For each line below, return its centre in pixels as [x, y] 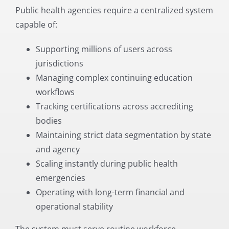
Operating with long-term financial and [110, 192]
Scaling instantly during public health [107, 163]
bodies [49, 120]
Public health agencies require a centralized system [114, 10]
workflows [55, 92]
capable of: [36, 24]
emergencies [60, 178]
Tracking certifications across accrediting [114, 106]
